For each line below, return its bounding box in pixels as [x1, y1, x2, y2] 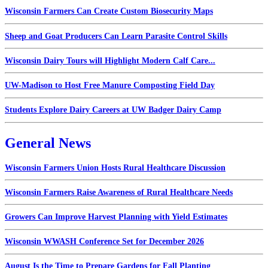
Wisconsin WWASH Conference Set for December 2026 [5, 237, 204, 246]
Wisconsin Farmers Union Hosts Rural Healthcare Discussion [5, 163, 226, 172]
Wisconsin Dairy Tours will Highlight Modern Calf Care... [5, 56, 215, 65]
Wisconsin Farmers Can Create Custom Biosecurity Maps [5, 7, 213, 16]
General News [5, 135, 91, 151]
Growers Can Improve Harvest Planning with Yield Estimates [5, 212, 227, 222]
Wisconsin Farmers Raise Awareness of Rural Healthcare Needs [5, 187, 233, 197]
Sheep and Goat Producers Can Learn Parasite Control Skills [5, 31, 227, 41]
